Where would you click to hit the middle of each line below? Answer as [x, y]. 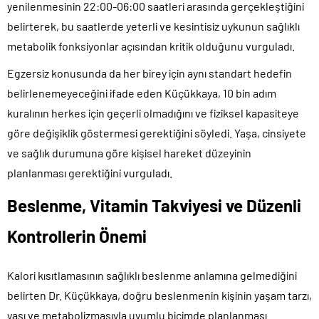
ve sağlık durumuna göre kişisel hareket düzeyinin [129, 152]
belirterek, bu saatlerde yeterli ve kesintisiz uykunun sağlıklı [153, 26]
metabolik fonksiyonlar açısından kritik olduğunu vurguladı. [151, 46]
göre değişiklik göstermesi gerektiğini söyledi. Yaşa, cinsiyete [157, 132]
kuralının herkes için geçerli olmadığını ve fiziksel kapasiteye [153, 113]
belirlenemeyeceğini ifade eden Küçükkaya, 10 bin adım [142, 93]
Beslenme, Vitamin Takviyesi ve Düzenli [154, 205]
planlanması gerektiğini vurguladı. [90, 172]
